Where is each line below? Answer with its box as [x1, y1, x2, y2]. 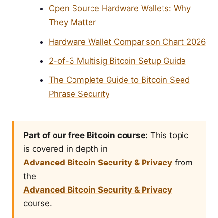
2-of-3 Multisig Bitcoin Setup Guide [48, 55, 186, 66]
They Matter [48, 18, 96, 28]
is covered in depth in [23, 144, 108, 154]
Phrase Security [48, 89, 109, 99]
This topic [148, 130, 188, 140]
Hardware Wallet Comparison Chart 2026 [48, 36, 206, 47]
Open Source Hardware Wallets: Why [48, 3, 191, 14]
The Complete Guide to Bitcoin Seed [48, 74, 190, 85]
